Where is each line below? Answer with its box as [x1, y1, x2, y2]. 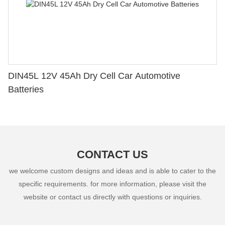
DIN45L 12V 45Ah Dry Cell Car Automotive [8, 70, 180, 81]
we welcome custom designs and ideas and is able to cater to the [9, 166, 216, 175]
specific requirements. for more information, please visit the [19, 179, 206, 188]
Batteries [8, 84, 44, 94]
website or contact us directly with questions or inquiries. [23, 192, 202, 201]
